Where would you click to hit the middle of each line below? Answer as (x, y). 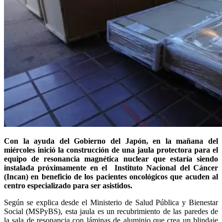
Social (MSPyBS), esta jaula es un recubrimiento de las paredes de (111, 212)
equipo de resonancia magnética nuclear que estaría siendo (111, 159)
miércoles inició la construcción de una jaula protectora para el (111, 150)
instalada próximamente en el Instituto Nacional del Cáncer (111, 168)
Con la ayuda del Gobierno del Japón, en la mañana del (111, 141)
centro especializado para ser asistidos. (68, 186)
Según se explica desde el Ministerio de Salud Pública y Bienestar (111, 203)
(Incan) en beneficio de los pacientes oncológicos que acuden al (111, 177)
